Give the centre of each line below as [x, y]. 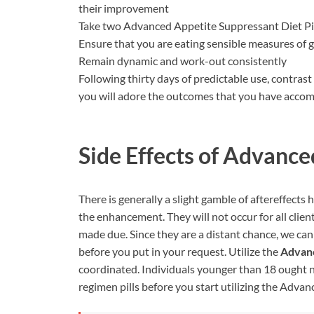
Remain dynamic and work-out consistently [183, 60]
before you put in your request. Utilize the [179, 252]
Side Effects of [151, 156]
